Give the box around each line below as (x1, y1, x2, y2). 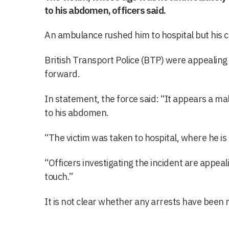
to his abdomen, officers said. (44, 4, 166, 16)
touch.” (44, 170, 73, 182)
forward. (44, 67, 80, 80)
